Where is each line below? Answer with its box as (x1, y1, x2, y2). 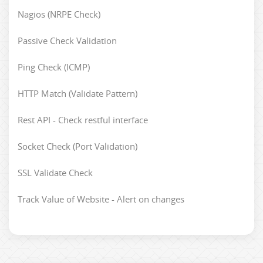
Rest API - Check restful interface (18, 114, 148, 126)
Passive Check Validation (18, 35, 117, 46)
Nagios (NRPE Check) (18, 8, 100, 20)
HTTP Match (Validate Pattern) (18, 87, 137, 99)
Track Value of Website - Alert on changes (18, 193, 184, 205)
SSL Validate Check (18, 167, 93, 178)
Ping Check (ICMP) (18, 61, 90, 73)
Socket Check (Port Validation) (18, 140, 137, 152)
